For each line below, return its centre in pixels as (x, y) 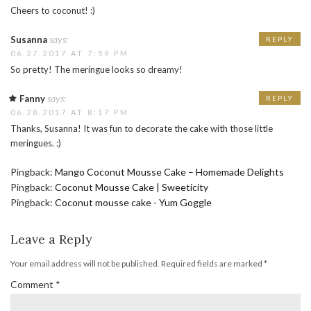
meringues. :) (36, 143)
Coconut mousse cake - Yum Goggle (133, 203)
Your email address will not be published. (85, 264)
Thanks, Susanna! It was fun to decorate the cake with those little (142, 129)
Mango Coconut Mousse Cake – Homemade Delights (169, 172)
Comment (33, 285)
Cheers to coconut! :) (53, 11)
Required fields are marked (212, 264)
